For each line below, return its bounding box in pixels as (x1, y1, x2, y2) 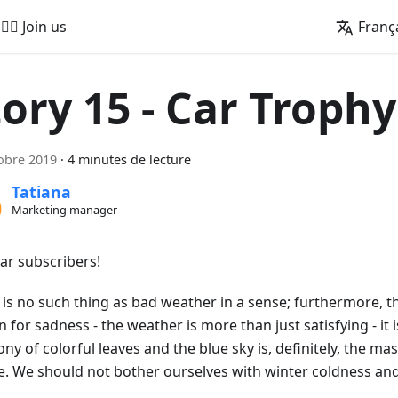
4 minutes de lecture (68, 151, 191, 168)
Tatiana (11, 181, 71, 203)
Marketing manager (11, 202, 117, 219)
